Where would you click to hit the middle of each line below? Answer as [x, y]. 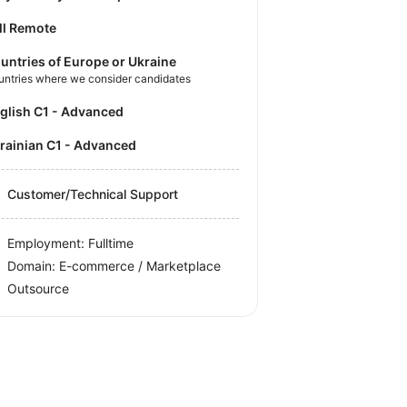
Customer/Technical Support [93, 194]
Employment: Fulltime [71, 243]
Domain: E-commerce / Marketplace [114, 265]
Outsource [39, 288]
